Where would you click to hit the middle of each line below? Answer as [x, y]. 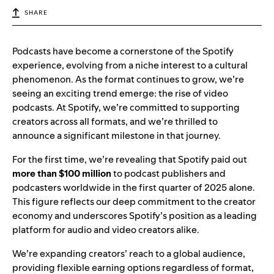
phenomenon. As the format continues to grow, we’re [128, 80]
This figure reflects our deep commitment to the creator [134, 202]
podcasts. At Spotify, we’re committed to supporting [126, 108]
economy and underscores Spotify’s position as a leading [135, 216]
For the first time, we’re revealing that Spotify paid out [130, 160]
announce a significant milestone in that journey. [117, 136]
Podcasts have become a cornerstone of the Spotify [123, 51]
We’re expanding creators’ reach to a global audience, [129, 254]
